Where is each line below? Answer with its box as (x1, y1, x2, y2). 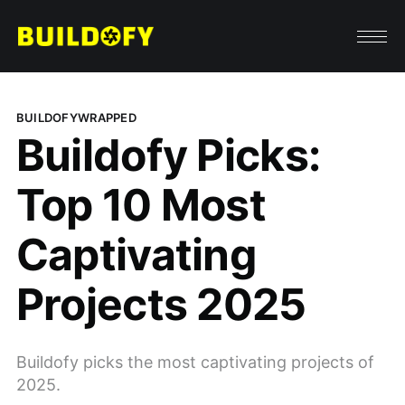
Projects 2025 (15, 277, 306, 331)
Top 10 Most (15, 177, 267, 231)
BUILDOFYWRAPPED (15, 109, 137, 125)
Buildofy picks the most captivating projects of (15, 352, 374, 372)
